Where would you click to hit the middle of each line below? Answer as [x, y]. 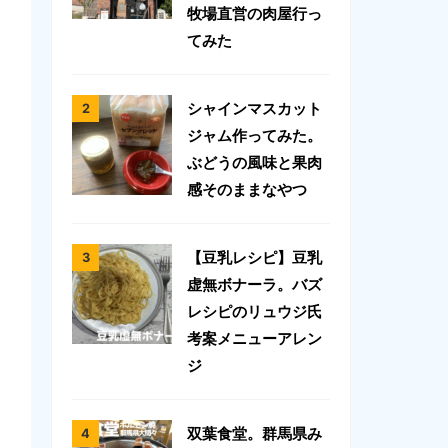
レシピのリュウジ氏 [254, 312]
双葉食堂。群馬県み [254, 434]
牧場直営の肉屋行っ [254, 14]
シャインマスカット [254, 109]
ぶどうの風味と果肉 [254, 163]
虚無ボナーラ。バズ [254, 285]
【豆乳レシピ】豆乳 [254, 258]
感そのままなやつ [247, 190]
